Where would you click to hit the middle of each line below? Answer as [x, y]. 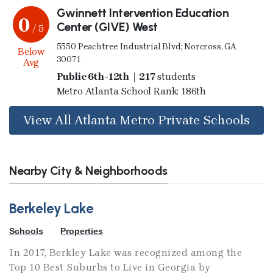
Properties [82, 231]
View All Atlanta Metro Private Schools [136, 120]
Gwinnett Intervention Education [143, 12]
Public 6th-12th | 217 [122, 76]
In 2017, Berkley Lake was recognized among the [126, 253]
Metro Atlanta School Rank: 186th [131, 91]
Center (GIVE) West [107, 27]
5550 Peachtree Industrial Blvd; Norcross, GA [147, 46]
